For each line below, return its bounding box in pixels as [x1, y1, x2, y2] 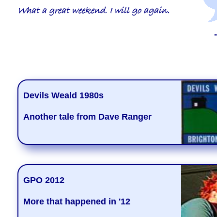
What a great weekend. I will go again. [17, 5, 170, 17]
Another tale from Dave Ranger [23, 111, 152, 122]
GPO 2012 [30, 175, 64, 185]
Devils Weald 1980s [29, 90, 104, 100]
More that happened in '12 [23, 196, 130, 206]
